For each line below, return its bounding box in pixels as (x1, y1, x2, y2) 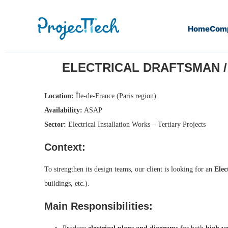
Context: (44, 141, 85, 153)
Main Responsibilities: (44, 201, 153, 212)
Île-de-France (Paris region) (74, 92, 156, 100)
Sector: (44, 121, 66, 128)
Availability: (44, 106, 82, 114)
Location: (44, 92, 74, 100)
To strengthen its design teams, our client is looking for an (44, 165, 214, 173)
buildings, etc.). (44, 180, 90, 187)
